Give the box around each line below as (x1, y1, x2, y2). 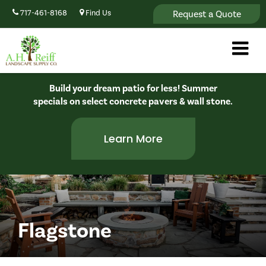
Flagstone (18, 217, 112, 244)
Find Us (84, 8, 111, 17)
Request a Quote (172, 8, 241, 20)
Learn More (103, 131, 163, 146)
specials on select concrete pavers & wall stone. (33, 96, 233, 107)
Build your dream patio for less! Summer (49, 83, 217, 94)
